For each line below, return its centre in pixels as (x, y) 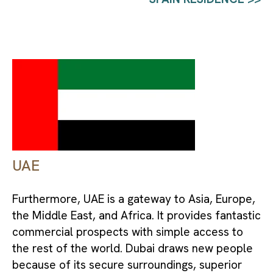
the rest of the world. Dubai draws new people (133, 249)
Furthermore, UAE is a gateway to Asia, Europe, (134, 199)
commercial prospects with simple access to (128, 232)
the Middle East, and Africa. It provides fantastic (136, 216)
